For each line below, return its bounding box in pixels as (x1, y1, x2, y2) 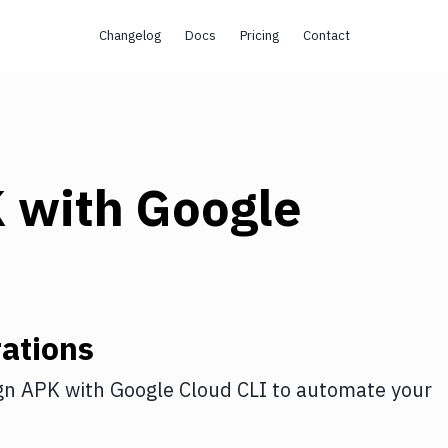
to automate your (267, 376, 432, 403)
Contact (302, 27, 350, 44)
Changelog (98, 27, 161, 44)
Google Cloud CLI (110, 376, 267, 403)
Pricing (239, 27, 279, 44)
